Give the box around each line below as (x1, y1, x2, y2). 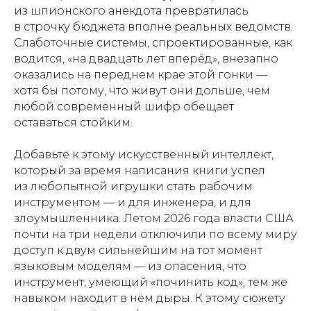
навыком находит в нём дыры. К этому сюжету (14, 291, 285, 305)
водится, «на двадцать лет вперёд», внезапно (14, 51, 278, 65)
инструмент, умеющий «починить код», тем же (14, 275, 287, 289)
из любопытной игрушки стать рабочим (14, 179, 253, 193)
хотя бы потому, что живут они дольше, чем (14, 83, 270, 97)
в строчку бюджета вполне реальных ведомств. (14, 19, 293, 33)
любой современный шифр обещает (14, 99, 234, 113)
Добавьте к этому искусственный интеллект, (14, 147, 274, 161)
